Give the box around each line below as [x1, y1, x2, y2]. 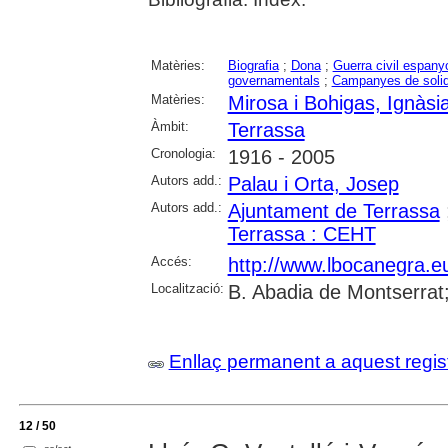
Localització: [150, 281, 224, 297]
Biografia [227, 58, 279, 74]
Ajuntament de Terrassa [227, 200, 440, 223]
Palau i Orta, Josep [227, 173, 399, 196]
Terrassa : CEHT [227, 223, 376, 246]
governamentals [227, 73, 320, 89]
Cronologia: [150, 146, 216, 162]
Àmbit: [150, 119, 189, 135]
